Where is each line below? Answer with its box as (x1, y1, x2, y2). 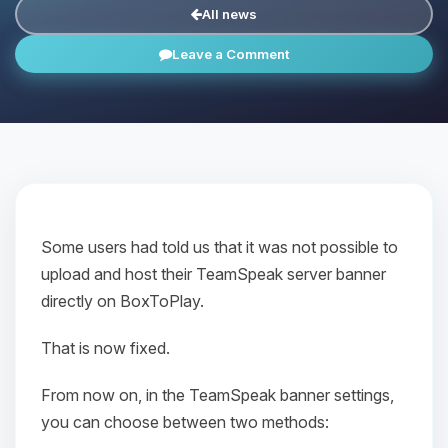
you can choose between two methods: (41, 412, 329, 432)
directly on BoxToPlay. (41, 291, 204, 311)
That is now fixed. (41, 338, 170, 358)
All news (202, 6, 257, 22)
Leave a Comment (171, 46, 290, 62)
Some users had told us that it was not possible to (41, 237, 398, 257)
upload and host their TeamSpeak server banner (41, 264, 386, 284)
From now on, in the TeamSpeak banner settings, (41, 385, 394, 405)
